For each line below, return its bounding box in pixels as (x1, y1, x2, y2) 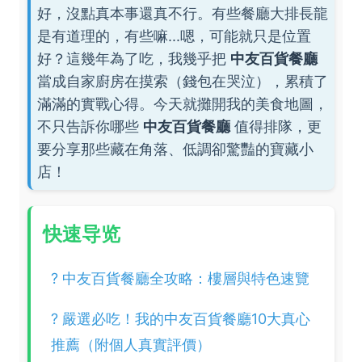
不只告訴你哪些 (37, 118, 143, 135)
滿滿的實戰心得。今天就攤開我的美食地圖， (37, 95, 328, 112)
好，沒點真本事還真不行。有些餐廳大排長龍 (37, 5, 328, 22)
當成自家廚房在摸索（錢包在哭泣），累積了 (37, 73, 328, 90)
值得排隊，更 (230, 118, 322, 135)
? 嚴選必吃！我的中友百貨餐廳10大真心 (51, 310, 310, 327)
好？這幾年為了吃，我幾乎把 (37, 50, 230, 67)
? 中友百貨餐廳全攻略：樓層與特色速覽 (51, 270, 309, 287)
